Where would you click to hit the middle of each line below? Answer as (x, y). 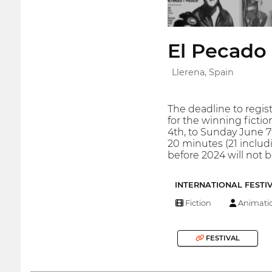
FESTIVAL (222, 238)
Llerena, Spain (202, 73)
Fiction (197, 202)
